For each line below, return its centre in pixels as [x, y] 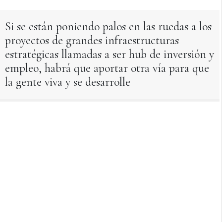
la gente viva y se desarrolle [68, 82]
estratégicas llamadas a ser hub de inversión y [110, 54]
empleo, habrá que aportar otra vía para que [107, 68]
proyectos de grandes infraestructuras [92, 40]
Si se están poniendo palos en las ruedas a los [108, 26]
